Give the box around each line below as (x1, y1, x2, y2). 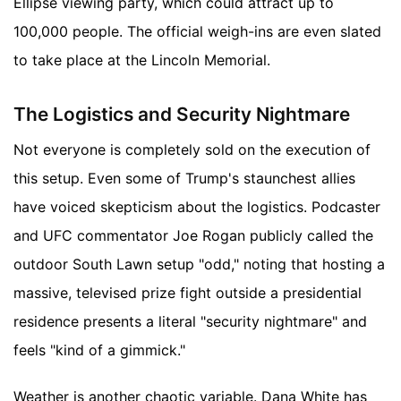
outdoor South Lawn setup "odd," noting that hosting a (13, 255, 385, 274)
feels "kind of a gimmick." (13, 341, 185, 360)
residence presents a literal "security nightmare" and (13, 312, 367, 331)
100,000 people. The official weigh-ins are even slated (13, 21, 381, 40)
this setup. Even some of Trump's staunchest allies (13, 169, 355, 188)
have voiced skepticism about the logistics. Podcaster (13, 198, 380, 217)
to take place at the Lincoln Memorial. (13, 50, 270, 69)
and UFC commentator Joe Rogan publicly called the (13, 226, 373, 245)
